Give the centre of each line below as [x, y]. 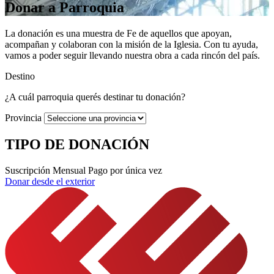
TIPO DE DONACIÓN [77, 144]
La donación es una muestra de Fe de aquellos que [103, 33]
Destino [20, 76]
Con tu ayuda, [230, 44]
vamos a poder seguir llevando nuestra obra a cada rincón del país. [132, 55]
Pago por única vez [125, 170]
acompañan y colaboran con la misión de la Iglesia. [103, 44]
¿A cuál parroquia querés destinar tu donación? [95, 97]
